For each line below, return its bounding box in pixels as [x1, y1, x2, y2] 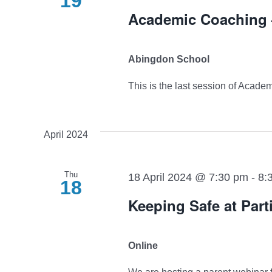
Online [127, 240, 158, 251]
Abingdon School [127, 53, 209, 64]
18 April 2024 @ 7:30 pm [127, 171, 248, 183]
